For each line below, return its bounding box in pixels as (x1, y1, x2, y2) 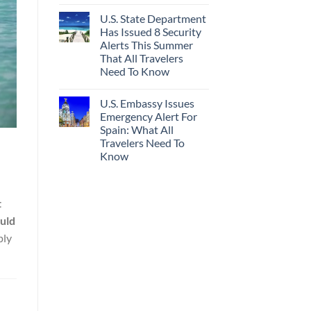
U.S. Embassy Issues (99, 96, 194, 110)
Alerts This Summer (99, 37, 193, 51)
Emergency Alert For (99, 109, 197, 123)
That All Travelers (99, 51, 183, 65)
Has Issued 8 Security (99, 24, 201, 38)
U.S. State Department (99, 11, 206, 25)
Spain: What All (99, 122, 174, 136)
